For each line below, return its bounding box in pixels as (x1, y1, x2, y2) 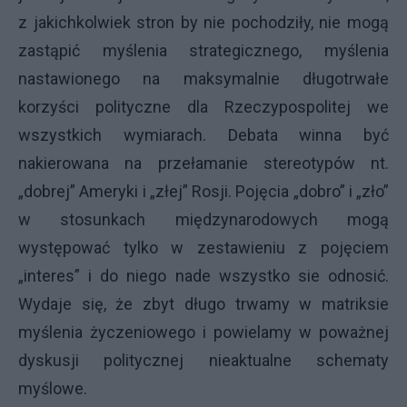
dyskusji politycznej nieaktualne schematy (18, 350, 389, 370)
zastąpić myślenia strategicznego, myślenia (18, 40, 389, 60)
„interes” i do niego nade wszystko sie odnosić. (18, 265, 389, 285)
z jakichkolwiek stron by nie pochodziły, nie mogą (18, 12, 389, 32)
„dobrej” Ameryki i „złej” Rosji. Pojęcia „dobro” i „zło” (18, 181, 389, 201)
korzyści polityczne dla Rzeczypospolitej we (18, 96, 389, 116)
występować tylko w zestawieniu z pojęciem (18, 237, 389, 257)
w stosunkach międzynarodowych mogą (18, 209, 389, 229)
